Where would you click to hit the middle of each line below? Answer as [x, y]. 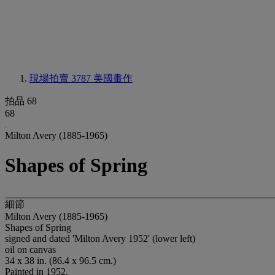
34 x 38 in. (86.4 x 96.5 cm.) [60, 260]
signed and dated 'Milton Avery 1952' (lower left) [100, 238]
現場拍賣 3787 [61, 78]
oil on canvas [30, 249]
